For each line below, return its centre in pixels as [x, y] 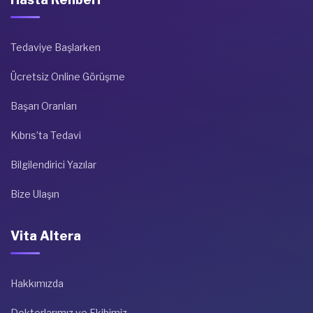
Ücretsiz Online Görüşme [68, 77]
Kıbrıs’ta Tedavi [46, 136]
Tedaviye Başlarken [56, 48]
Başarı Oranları [44, 106]
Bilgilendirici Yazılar [53, 165]
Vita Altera [46, 236]
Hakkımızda [37, 284]
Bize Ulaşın [35, 194]
